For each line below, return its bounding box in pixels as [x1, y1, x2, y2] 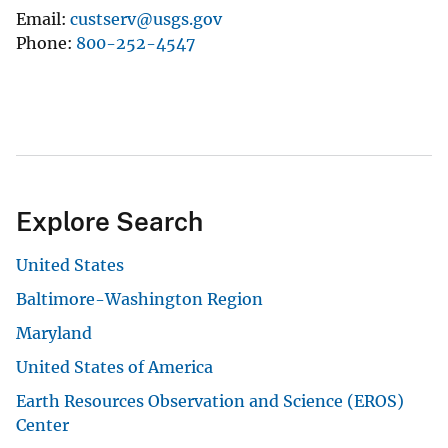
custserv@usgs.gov [70, 8, 222, 29]
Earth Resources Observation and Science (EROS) [16, 390, 404, 411]
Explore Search [16, 205, 203, 237]
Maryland [16, 322, 92, 343]
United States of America [16, 356, 213, 377]
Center [16, 414, 69, 435]
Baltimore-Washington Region [16, 288, 263, 309]
